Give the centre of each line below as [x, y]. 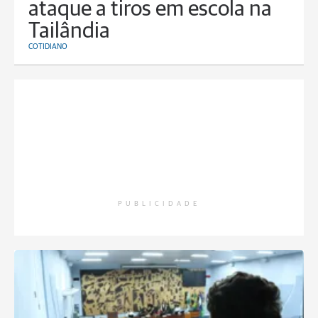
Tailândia [69, 32]
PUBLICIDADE [159, 204]
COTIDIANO [48, 47]
